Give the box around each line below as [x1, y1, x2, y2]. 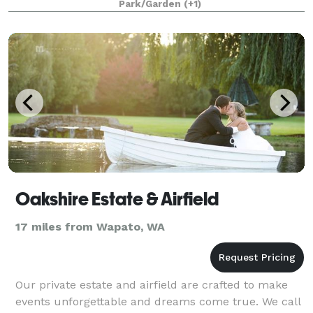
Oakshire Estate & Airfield [15, 188, 219, 210]
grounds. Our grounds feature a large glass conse [15, 9, 284, 23]
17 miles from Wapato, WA [15, 219, 165, 233]
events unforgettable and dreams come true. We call [15, 294, 300, 308]
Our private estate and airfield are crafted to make [15, 277, 288, 291]
